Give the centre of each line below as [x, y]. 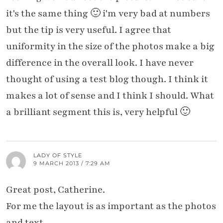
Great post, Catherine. [56, 190]
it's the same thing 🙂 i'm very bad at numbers [108, 14]
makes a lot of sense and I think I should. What [110, 96]
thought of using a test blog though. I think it [107, 79]
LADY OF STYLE [58, 156]
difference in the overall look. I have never [100, 63]
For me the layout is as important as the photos [111, 206]
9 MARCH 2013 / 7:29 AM [72, 164]
